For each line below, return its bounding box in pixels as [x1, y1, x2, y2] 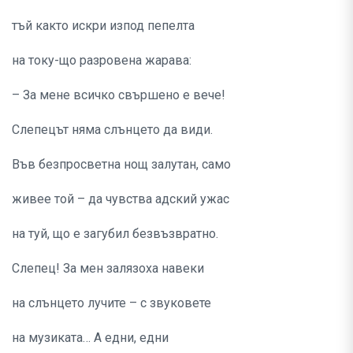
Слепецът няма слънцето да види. [12, 122, 213, 138]
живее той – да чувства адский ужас [12, 191, 229, 207]
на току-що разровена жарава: [12, 53, 191, 69]
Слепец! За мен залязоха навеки [12, 261, 204, 277]
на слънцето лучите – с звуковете [12, 295, 211, 311]
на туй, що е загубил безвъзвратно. [12, 226, 218, 242]
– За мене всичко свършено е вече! [12, 87, 225, 103]
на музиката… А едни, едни [12, 330, 169, 346]
